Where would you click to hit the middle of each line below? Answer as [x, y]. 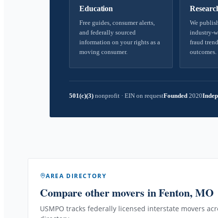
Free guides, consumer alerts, [117, 23]
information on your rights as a [120, 42]
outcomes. [203, 52]
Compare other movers [92, 192]
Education [96, 9]
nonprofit [107, 96]
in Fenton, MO [179, 192]
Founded [175, 96]
